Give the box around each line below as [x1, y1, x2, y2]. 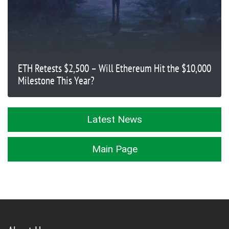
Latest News [87, 113, 142, 125]
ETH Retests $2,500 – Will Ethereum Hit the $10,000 [18, 61, 211, 75]
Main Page [91, 143, 138, 155]
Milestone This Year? [18, 73, 95, 87]
